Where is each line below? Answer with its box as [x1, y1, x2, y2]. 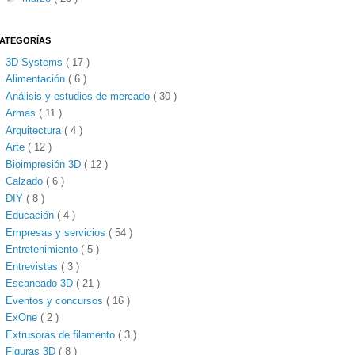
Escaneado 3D [6, 277, 77, 290]
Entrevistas [6, 260, 62, 273]
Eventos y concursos [6, 294, 107, 307]
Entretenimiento [6, 243, 82, 256]
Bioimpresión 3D [6, 158, 85, 170]
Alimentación [6, 73, 69, 86]
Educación [6, 209, 58, 222]
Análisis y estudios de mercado [6, 90, 154, 102]
